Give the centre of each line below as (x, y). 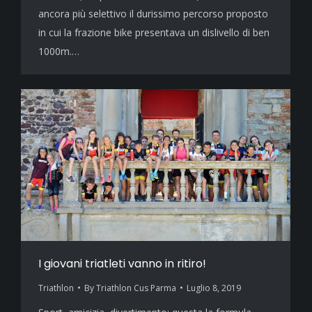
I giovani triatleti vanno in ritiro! (122, 263)
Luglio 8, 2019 (214, 288)
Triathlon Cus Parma (136, 288)
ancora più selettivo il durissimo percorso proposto (153, 14)
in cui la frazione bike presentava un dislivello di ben (154, 33)
